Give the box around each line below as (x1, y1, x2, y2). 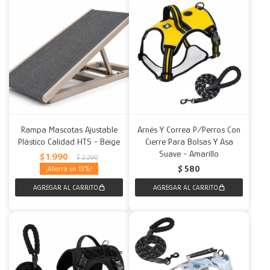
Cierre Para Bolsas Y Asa (145, 136, 233, 146)
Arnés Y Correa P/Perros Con (137, 124, 240, 134)
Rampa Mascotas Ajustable (20, 124, 118, 134)
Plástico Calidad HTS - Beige (18, 136, 120, 146)
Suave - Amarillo (159, 148, 219, 159)
